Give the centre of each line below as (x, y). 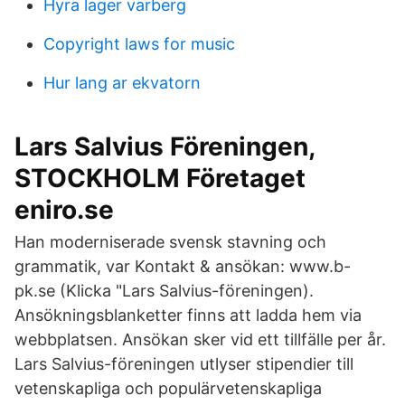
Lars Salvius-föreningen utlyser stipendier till (184, 364)
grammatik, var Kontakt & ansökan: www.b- (183, 266)
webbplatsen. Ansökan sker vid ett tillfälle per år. (200, 339)
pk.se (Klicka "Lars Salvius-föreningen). (164, 291)
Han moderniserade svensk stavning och (170, 242)
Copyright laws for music (139, 44)
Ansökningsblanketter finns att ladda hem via (188, 315)
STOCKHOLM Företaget (160, 178)
